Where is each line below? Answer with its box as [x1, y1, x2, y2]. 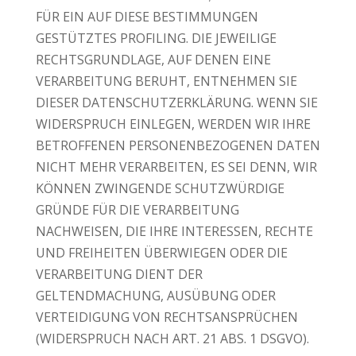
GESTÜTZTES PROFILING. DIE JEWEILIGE [35, 29, 277, 47]
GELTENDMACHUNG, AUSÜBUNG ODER [35, 287, 276, 304]
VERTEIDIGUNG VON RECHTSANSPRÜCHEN [35, 308, 298, 326]
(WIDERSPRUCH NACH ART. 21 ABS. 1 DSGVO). [35, 330, 309, 347]
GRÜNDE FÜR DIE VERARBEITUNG [35, 201, 239, 219]
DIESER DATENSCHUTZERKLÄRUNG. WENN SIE [35, 94, 318, 111]
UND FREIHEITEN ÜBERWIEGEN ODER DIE [35, 244, 288, 261]
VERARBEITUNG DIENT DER [35, 265, 203, 283]
